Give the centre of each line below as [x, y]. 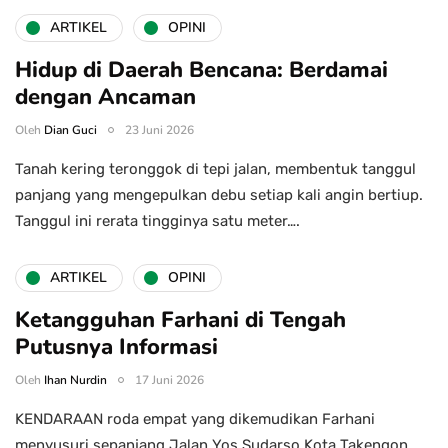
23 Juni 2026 [159, 129]
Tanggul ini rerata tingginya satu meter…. [157, 220]
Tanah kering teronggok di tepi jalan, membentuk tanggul [215, 168]
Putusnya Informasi [116, 346]
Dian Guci [70, 129]
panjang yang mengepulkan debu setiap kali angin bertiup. [219, 194]
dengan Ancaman [105, 96]
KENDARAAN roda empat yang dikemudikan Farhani [195, 418]
